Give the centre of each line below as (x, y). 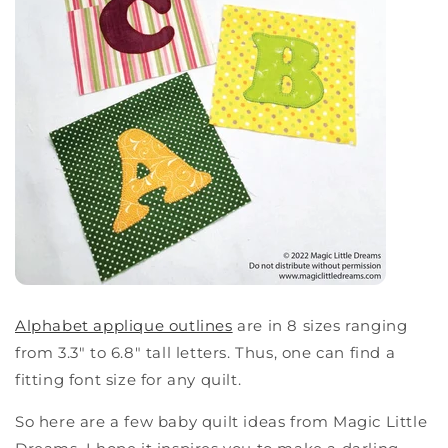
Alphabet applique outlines (124, 326)
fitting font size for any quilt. (130, 380)
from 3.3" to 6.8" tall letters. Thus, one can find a (205, 353)
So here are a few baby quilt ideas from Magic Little (221, 422)
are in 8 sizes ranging (322, 326)
